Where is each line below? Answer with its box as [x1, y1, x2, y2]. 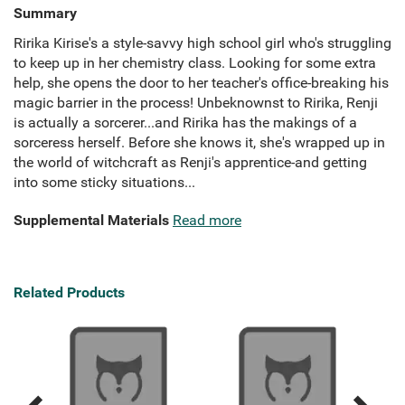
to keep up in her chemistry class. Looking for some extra [14, 54, 376, 72]
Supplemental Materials [14, 212, 169, 230]
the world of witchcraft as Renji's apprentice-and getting [14, 154, 367, 172]
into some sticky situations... [14, 174, 195, 192]
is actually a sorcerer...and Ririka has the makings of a [14, 114, 357, 132]
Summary [14, 5, 77, 23]
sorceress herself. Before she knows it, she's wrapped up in [14, 134, 385, 152]
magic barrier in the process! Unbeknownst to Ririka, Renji [14, 94, 378, 112]
